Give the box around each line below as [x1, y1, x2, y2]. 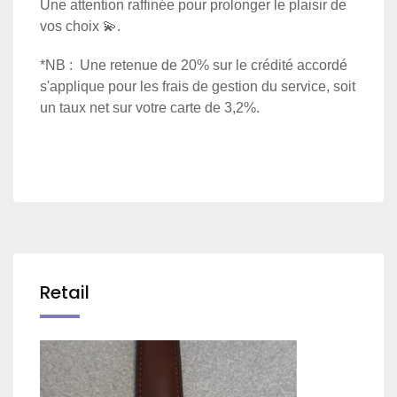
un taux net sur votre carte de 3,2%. [40, 100, 260, 116]
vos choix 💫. [40, 19, 121, 35]
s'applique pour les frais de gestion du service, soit [40, 79, 355, 95]
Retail [40, 279, 90, 305]
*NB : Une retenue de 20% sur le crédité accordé [40, 58, 347, 74]
